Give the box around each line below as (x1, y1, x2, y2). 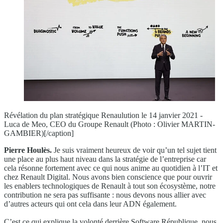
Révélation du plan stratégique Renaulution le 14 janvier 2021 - (4, 111, 203, 119)
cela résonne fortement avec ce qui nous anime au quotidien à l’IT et (4, 163, 218, 172)
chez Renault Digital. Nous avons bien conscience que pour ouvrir (4, 172, 212, 181)
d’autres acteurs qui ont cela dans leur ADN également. (4, 199, 177, 208)
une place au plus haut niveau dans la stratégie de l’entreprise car (4, 154, 206, 163)
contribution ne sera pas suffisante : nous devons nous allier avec (4, 190, 206, 199)
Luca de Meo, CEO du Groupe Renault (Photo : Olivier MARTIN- (4, 119, 215, 128)
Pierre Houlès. (4, 145, 52, 154)
